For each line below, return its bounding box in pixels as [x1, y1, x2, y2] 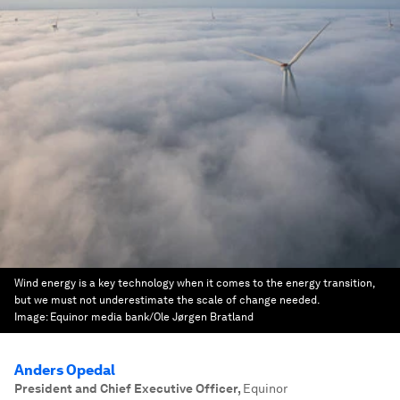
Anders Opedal [14, 362, 115, 379]
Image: [14, 311, 50, 323]
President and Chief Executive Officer [14, 381, 237, 396]
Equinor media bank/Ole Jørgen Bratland [50, 311, 254, 323]
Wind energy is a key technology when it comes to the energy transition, [14, 277, 374, 289]
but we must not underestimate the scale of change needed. [14, 294, 319, 306]
